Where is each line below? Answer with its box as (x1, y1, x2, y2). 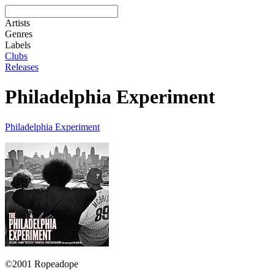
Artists (5, 18, 30, 28)
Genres (5, 29, 32, 39)
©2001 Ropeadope (5, 258, 78, 269)
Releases (5, 62, 39, 72)
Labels (5, 40, 31, 50)
